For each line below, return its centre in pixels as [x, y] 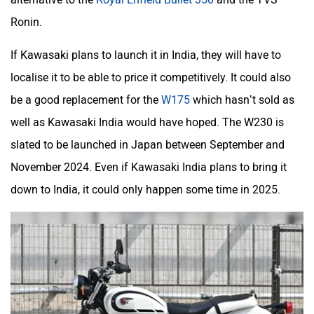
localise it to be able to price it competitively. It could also [151, 70]
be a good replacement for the [86, 93]
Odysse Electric [81, 100]
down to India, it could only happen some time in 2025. [147, 182]
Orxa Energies [233, 198]
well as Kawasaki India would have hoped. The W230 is [147, 115]
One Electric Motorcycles [81, 198]
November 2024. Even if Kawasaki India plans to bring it [149, 160]
